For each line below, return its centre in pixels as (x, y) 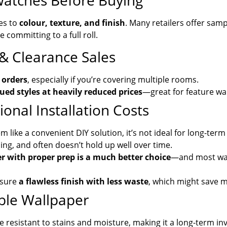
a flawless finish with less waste (84, 181)
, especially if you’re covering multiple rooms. (113, 79)
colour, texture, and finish (72, 23)
